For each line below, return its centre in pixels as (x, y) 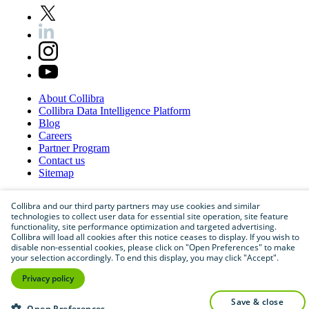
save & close (260, 302)
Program (91, 148)
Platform (172, 110)
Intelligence (127, 110)
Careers (55, 135)
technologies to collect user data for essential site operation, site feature (150, 216)
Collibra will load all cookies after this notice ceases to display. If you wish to (155, 237)
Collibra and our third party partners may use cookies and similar (136, 206)
